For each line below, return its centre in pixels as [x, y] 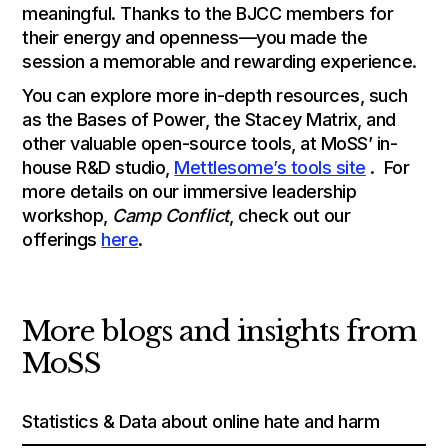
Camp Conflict [170, 215]
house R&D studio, [98, 167]
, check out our [289, 215]
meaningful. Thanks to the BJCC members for [208, 13]
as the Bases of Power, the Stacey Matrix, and [209, 119]
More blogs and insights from [219, 331]
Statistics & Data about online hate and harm [201, 421]
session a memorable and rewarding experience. [219, 61]
